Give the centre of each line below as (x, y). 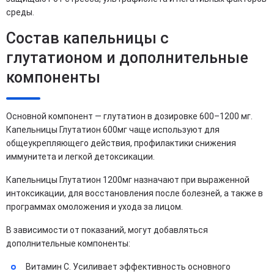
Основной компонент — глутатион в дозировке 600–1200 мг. (129, 116)
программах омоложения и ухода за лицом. (95, 207)
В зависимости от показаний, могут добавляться (107, 230)
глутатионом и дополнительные (127, 58)
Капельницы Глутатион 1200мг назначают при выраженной (128, 180)
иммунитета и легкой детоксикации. (81, 157)
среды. (20, 12)
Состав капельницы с (87, 38)
